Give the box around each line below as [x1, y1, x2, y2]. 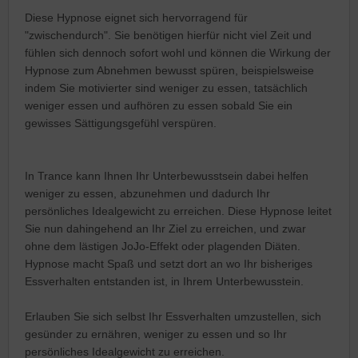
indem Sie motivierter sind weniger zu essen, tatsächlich [25, 81, 308, 94]
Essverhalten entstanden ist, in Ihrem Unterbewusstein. [25, 274, 304, 288]
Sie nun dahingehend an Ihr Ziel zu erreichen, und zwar [25, 221, 306, 235]
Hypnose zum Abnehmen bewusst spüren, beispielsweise [25, 63, 314, 77]
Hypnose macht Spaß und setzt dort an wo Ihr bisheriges [25, 257, 312, 270]
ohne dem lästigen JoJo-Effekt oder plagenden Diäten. [25, 239, 300, 253]
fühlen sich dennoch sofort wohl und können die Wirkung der [25, 46, 331, 59]
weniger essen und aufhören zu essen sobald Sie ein [25, 98, 292, 112]
